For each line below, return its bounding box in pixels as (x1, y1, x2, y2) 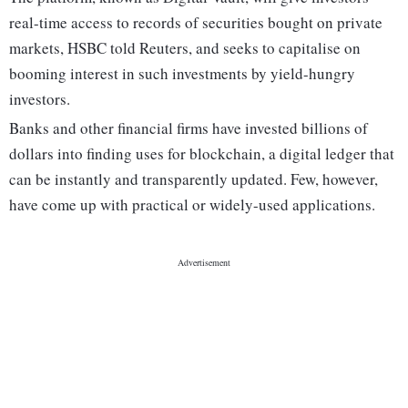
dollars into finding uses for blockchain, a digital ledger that (9, 143, 394, 165)
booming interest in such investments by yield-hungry (9, 63, 355, 85)
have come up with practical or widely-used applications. (9, 194, 375, 216)
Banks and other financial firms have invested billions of (9, 117, 368, 139)
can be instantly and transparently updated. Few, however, (9, 168, 378, 190)
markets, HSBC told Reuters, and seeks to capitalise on (9, 37, 361, 59)
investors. (9, 88, 70, 110)
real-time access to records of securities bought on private (9, 12, 382, 34)
